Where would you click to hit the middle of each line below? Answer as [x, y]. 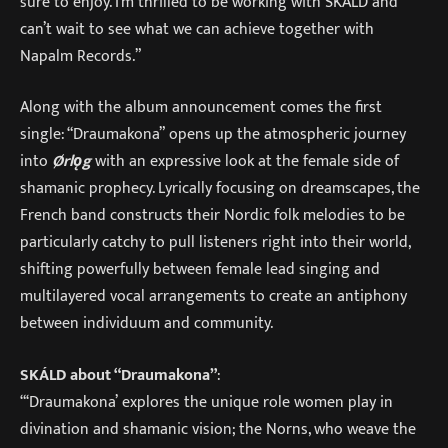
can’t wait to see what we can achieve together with [197, 28]
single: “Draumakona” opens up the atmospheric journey [213, 134]
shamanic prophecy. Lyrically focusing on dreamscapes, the [220, 188]
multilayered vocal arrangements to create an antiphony [213, 296]
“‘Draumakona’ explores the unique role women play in [206, 401]
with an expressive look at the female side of [247, 161]
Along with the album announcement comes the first [201, 107]
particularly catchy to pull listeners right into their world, [215, 242]
